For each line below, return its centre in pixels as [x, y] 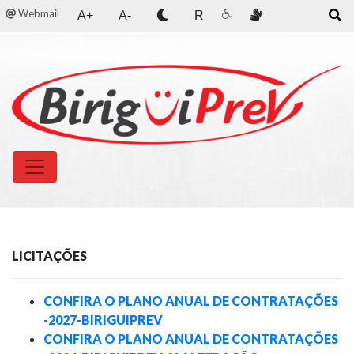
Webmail [38, 13]
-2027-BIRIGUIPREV [103, 320]
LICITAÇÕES [49, 256]
